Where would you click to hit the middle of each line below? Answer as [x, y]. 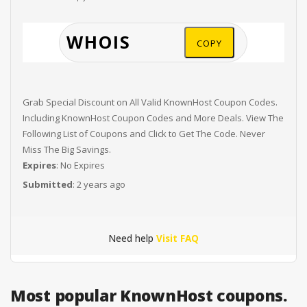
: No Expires [80, 165]
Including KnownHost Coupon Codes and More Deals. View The [153, 118]
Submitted [47, 184]
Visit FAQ [177, 238]
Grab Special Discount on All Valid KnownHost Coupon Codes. [150, 102]
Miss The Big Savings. [66, 149]
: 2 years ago [99, 184]
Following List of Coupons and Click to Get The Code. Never [144, 134]
